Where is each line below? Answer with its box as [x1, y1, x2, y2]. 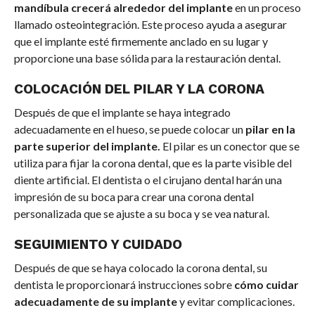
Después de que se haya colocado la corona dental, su [13, 261, 267, 275]
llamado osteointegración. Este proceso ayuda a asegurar [13, 18, 287, 32]
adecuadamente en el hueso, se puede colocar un [13, 122, 245, 136]
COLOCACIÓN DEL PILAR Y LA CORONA [13, 81, 264, 98]
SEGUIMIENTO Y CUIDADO [13, 236, 182, 253]
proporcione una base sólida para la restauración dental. [13, 51, 281, 65]
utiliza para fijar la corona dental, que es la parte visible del [13, 156, 292, 170]
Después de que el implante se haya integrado [13, 105, 231, 120]
